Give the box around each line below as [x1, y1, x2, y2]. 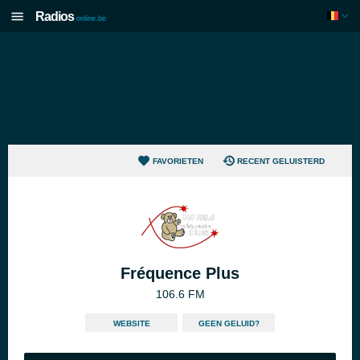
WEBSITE [112, 319, 150, 328]
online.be [76, 14, 106, 22]
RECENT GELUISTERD [237, 156, 325, 166]
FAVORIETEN [152, 156, 203, 166]
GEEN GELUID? [198, 319, 260, 328]
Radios [35, 10, 74, 23]
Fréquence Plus [121, 264, 239, 282]
